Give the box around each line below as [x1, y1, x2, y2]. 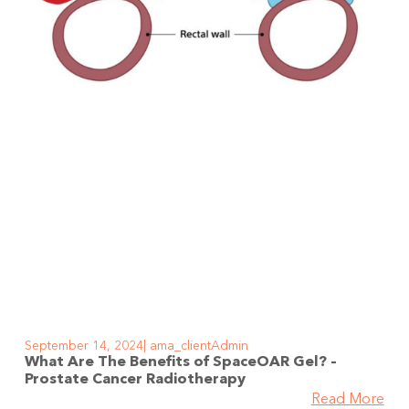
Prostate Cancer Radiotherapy [25, 372, 246, 388]
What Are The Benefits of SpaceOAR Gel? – [25, 355, 338, 371]
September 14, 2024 [25, 340, 144, 353]
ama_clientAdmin [146, 340, 249, 353]
